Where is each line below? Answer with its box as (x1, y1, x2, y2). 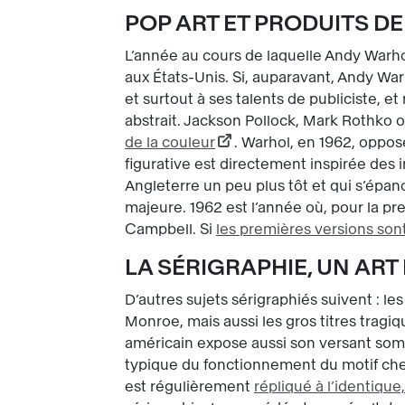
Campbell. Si (125, 221, 216, 238)
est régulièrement (125, 379, 254, 395)
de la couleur (125, 135, 215, 151)
